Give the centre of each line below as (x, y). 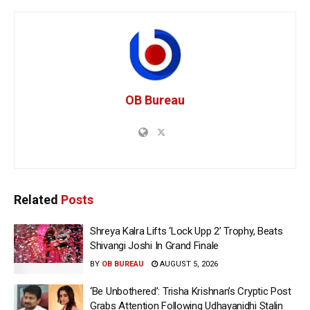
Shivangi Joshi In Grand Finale (154, 246)
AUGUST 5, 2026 (188, 264)
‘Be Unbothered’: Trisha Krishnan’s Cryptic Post (191, 291)
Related (36, 200)
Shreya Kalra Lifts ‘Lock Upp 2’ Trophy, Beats (186, 231)
